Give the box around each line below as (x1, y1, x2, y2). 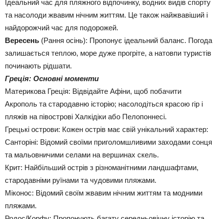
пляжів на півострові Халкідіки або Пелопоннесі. (5, 112, 167, 121)
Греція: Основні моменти (5, 74, 99, 83)
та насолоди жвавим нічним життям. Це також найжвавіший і (5, 11, 208, 19)
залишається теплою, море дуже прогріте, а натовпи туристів (5, 49, 211, 57)
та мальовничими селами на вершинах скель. (5, 151, 159, 159)
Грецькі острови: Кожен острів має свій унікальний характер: (5, 125, 208, 133)
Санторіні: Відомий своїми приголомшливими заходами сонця (5, 138, 212, 146)
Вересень (5, 36, 39, 44)
